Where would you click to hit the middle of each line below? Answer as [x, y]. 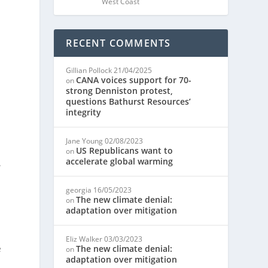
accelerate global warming [120, 161]
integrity [84, 112]
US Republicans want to [125, 150]
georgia [79, 190]
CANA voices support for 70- [134, 80]
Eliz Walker [84, 239]
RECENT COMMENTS [118, 43]
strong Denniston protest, [120, 91]
